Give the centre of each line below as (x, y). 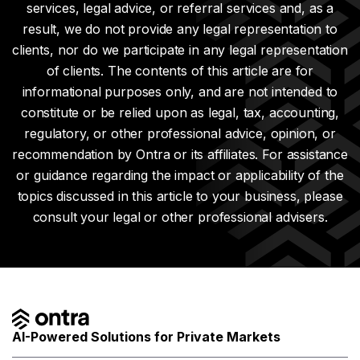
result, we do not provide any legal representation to (180, 29)
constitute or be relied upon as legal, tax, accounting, (180, 112)
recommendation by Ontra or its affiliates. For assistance (180, 154)
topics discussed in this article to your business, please (180, 196)
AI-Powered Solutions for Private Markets (146, 336)
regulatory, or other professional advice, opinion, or (180, 133)
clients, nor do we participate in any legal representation (180, 49)
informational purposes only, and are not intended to (180, 91)
